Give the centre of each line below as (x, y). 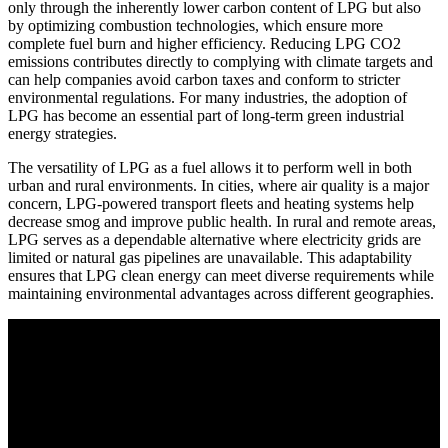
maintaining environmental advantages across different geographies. (221, 294)
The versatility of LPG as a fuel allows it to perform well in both (210, 168)
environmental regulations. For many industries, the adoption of (207, 98)
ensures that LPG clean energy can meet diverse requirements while (221, 276)
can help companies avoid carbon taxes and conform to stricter (204, 80)
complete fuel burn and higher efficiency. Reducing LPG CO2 (204, 44)
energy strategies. (62, 134)
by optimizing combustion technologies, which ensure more (195, 26)
